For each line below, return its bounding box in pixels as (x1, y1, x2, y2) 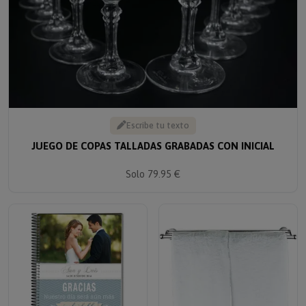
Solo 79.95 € (126, 159, 180, 171)
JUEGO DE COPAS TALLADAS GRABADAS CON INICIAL (31, 130, 275, 143)
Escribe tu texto (126, 111, 189, 122)
